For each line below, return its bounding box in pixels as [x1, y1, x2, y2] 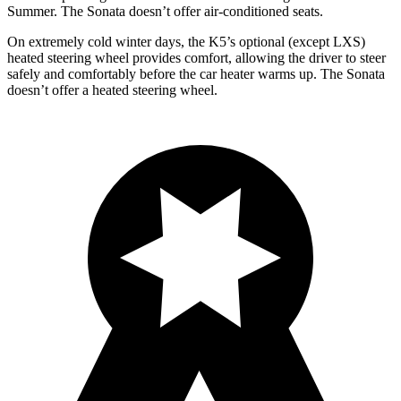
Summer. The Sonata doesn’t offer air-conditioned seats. [7, 3, 323, 19]
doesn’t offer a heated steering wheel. [7, 81, 218, 98]
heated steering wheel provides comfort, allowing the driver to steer [7, 49, 386, 65]
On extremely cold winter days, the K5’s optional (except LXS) [7, 33, 365, 49]
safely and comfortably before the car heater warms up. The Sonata [7, 65, 385, 81]
